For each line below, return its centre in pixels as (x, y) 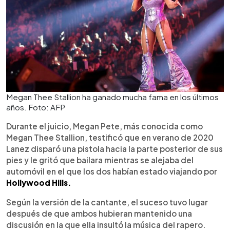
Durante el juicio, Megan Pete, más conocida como (104, 126)
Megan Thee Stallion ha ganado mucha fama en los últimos (112, 97)
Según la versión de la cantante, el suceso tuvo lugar (107, 202)
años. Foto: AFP (36, 107)
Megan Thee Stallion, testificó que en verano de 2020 (110, 137)
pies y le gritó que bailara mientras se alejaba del (100, 160)
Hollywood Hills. (39, 183)
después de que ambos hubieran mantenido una (99, 213)
